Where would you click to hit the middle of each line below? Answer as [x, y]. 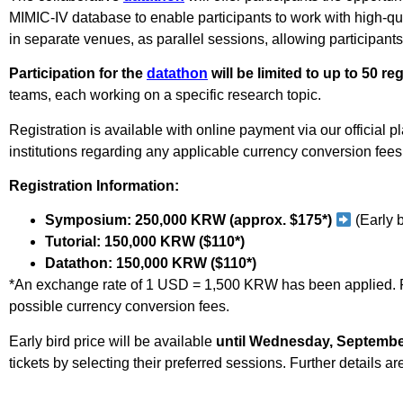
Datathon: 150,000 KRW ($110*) [151, 264]
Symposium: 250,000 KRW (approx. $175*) [190, 220]
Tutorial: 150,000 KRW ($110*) [145, 242]
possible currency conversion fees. [119, 307]
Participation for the [78, 74]
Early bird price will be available [112, 341]
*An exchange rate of [77, 285]
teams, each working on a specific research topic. [165, 95]
